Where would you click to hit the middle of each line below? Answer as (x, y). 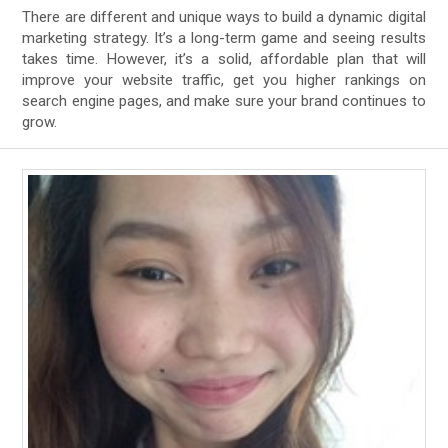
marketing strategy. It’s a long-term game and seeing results (224, 37)
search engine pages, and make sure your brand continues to (224, 100)
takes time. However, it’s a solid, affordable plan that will (224, 58)
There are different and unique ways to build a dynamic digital (224, 16)
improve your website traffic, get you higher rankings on (224, 79)
